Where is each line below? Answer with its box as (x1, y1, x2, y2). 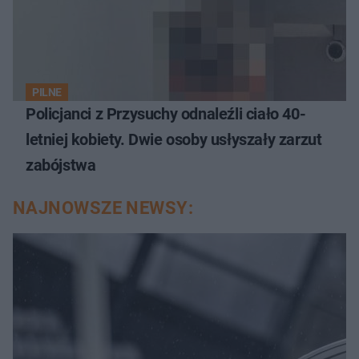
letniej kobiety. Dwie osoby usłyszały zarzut (26, 130, 322, 150)
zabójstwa (26, 155, 96, 175)
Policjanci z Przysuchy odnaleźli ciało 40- (26, 104, 306, 124)
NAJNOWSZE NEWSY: (13, 198, 194, 219)
